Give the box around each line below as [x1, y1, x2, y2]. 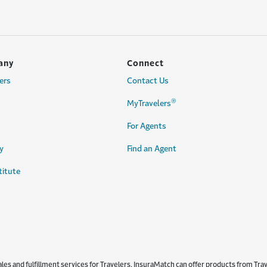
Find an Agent [127, 145, 176, 153]
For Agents [127, 122, 166, 130]
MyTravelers [127, 100, 171, 107]
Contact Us [127, 77, 169, 85]
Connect [127, 59, 164, 67]
